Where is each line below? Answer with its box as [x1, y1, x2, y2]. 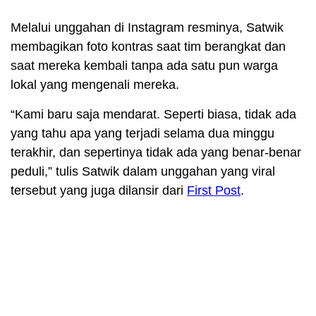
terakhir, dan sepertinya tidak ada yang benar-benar [11, 145, 301, 159]
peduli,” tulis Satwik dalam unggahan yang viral [11, 164, 275, 178]
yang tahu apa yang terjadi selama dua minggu [11, 126, 274, 140]
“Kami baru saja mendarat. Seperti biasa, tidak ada [11, 107, 296, 121]
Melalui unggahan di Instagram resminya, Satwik [11, 20, 284, 35]
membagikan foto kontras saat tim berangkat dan [11, 39, 286, 54]
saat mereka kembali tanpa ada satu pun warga [11, 58, 278, 73]
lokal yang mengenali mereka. [11, 77, 179, 92]
